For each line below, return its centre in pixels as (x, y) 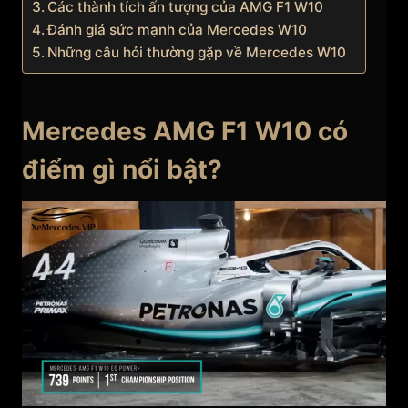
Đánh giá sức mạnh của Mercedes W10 (178, 30)
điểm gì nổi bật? (122, 170)
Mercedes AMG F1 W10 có (185, 132)
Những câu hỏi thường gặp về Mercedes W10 (197, 53)
